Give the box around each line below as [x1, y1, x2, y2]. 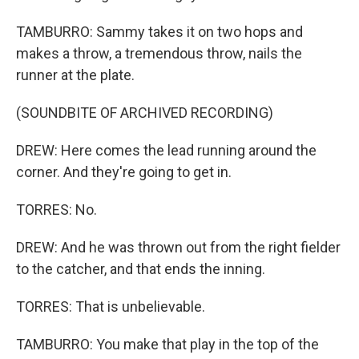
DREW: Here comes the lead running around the [16, 142, 317, 159]
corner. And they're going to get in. [16, 163, 232, 180]
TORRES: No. [16, 201, 97, 218]
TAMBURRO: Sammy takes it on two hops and [16, 23, 303, 40]
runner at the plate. [16, 67, 135, 83]
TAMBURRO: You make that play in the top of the [16, 336, 319, 353]
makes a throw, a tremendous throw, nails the [16, 45, 302, 62]
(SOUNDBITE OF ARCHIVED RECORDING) [16, 104, 273, 121]
